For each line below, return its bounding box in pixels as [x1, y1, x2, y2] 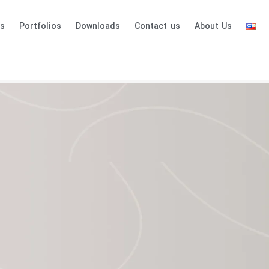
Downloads [76, 20, 121, 34]
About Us [194, 20, 232, 34]
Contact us [134, 20, 180, 34]
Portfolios [19, 20, 62, 34]
